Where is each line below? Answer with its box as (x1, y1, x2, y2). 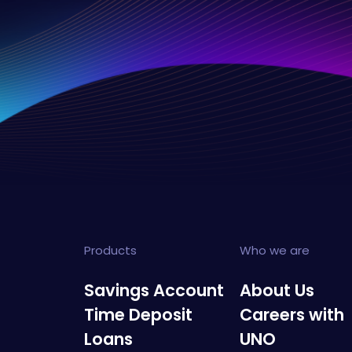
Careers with (240, 303, 345, 327)
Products (84, 242, 137, 259)
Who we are (240, 242, 310, 259)
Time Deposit (84, 303, 192, 327)
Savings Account (84, 279, 224, 302)
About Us (240, 279, 315, 302)
